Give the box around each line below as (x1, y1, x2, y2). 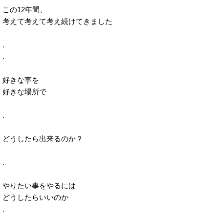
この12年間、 (2, 5, 47, 14)
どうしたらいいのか (2, 193, 68, 201)
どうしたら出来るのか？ (2, 134, 83, 143)
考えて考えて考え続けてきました (2, 17, 112, 25)
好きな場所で (2, 88, 46, 96)
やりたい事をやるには (2, 181, 76, 190)
